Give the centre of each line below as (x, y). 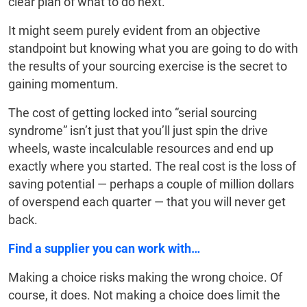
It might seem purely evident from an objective (134, 31)
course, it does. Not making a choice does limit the (144, 295)
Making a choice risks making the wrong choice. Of (145, 278)
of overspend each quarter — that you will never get (147, 202)
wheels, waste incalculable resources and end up (141, 149)
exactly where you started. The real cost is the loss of (152, 167)
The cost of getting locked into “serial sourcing (133, 113)
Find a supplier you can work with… (104, 249)
